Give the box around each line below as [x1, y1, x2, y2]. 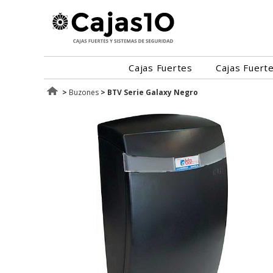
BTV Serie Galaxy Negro [107, 87, 198, 97]
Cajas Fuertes [129, 62, 193, 74]
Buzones [69, 87, 99, 97]
